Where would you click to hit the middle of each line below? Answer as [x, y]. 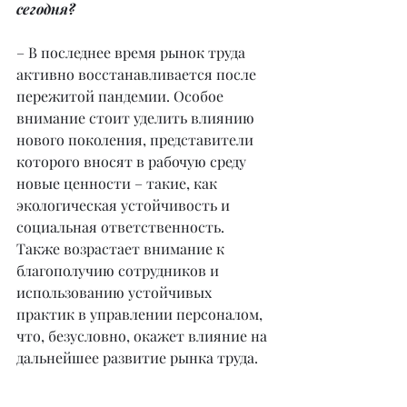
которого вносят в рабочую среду [133, 161]
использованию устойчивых [116, 292]
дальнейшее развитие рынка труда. [137, 357]
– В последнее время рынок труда [133, 52]
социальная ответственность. [122, 227]
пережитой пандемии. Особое [122, 96]
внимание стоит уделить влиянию [137, 118]
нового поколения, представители [137, 139]
